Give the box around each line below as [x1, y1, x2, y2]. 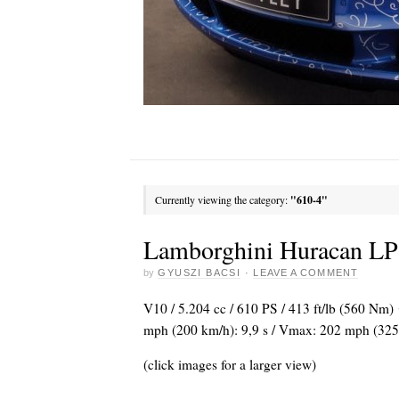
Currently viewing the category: [155, 192, 290, 207]
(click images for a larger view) [143, 355, 316, 374]
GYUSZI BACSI [158, 266, 241, 278]
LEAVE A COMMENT [253, 266, 358, 278]
